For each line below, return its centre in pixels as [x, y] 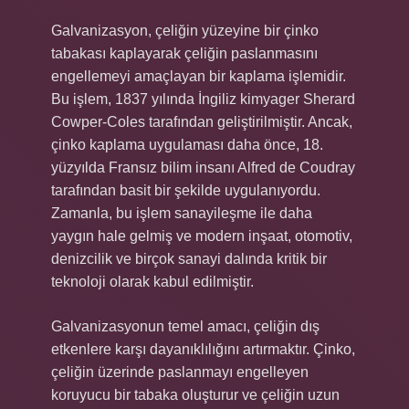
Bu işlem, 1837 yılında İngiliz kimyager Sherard [203, 99]
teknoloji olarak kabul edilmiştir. [152, 282]
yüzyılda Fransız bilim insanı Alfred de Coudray [203, 168]
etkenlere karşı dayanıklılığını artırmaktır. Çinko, [203, 349]
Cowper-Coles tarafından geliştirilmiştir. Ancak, [202, 122]
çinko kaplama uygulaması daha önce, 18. [187, 145]
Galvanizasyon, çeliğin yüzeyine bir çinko [185, 31]
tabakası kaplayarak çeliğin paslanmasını [184, 53]
